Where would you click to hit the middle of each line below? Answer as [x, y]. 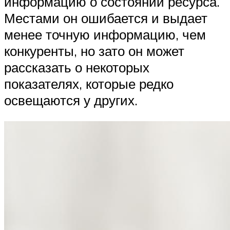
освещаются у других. [73, 100]
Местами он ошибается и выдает [106, 18]
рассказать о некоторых [77, 67]
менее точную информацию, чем [105, 34]
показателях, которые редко [89, 83]
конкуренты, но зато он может [94, 51]
